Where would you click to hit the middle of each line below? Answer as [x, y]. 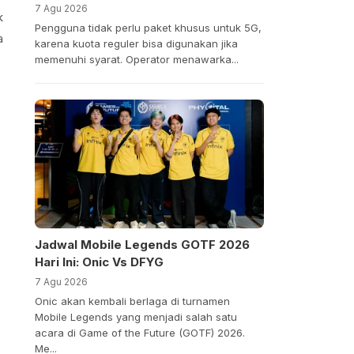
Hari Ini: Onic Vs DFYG [99, 262]
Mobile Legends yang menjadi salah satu [136, 317]
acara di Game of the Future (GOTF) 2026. [139, 333]
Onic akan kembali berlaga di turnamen [132, 301]
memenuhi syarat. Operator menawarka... [136, 59]
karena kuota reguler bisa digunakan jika [136, 43]
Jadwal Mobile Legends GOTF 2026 [142, 245]
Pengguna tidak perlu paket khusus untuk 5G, [148, 27]
